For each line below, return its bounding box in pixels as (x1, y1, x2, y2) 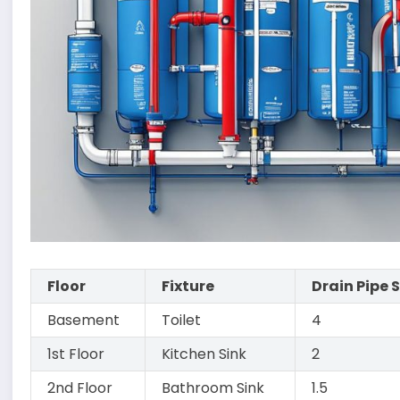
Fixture (162, 276, 215, 297)
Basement (47, 310, 121, 331)
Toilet (162, 310, 202, 331)
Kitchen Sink (162, 344, 247, 365)
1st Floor (47, 344, 105, 365)
